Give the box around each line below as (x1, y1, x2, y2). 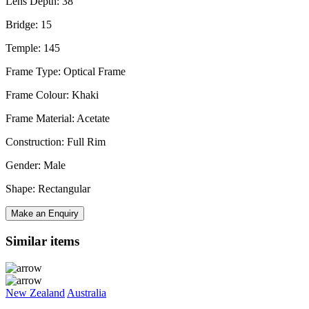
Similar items (6, 233, 79, 248)
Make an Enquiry (11, 208, 79, 219)
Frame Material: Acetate (6, 112, 110, 125)
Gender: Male (6, 159, 66, 172)
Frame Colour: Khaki (6, 89, 99, 101)
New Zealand (6, 286, 65, 299)
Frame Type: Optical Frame (6, 66, 126, 78)
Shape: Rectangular (6, 183, 90, 195)
